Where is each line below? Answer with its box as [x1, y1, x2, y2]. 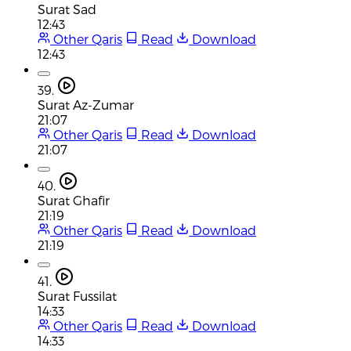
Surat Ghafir [38, 192, 110, 208]
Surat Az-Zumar [38, 96, 134, 112]
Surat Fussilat [38, 288, 117, 303]
